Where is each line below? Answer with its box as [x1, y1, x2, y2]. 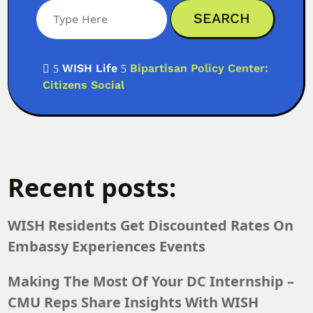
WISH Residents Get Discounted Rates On [8, 215, 294, 235]
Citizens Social [42, 78, 124, 92]
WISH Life [61, 61, 117, 75]
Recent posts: [8, 170, 177, 205]
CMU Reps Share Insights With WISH [8, 292, 259, 312]
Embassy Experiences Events [8, 236, 206, 256]
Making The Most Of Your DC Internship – [8, 271, 295, 291]
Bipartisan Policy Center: [129, 61, 268, 75]
